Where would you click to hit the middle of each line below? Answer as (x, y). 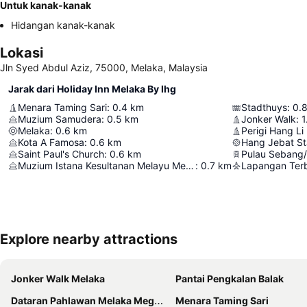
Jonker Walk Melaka (58, 279)
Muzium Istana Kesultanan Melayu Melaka (190, 165)
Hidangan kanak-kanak (63, 25)
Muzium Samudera (60, 119)
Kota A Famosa (51, 142)
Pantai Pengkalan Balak (230, 279)
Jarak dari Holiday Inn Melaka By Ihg (92, 89)
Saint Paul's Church (61, 154)
